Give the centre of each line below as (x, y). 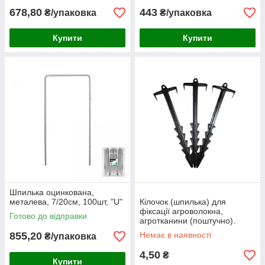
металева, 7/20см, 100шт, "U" (66, 202)
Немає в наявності (175, 235)
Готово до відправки (48, 216)
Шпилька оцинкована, (52, 193)
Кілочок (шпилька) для (183, 202)
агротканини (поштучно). (188, 221)
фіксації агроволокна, (181, 211)
